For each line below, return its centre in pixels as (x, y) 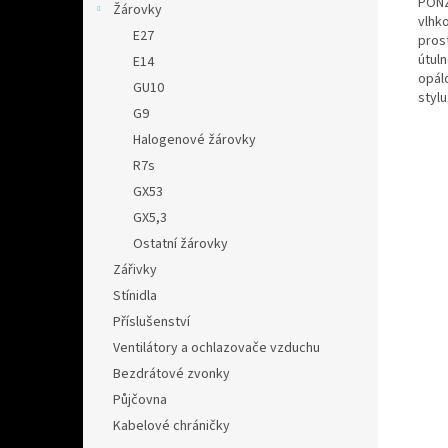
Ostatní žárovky (180, 244)
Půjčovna (140, 400)
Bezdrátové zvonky (171, 374)
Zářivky (135, 270)
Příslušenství (151, 322)
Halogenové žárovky (194, 140)
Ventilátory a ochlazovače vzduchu (216, 348)
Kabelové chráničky (171, 426)
